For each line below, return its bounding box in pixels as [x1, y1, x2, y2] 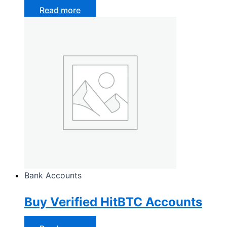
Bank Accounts [24, 170, 82, 180]
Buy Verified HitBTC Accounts [24, 194, 202, 209]
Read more [40, 5, 81, 15]
